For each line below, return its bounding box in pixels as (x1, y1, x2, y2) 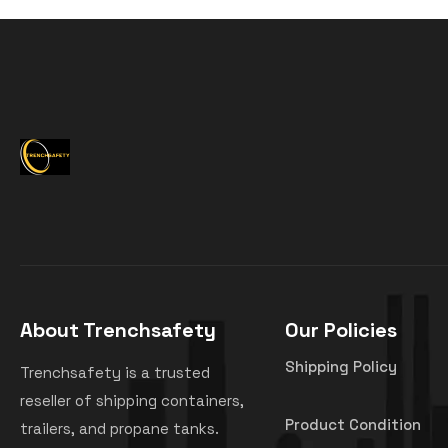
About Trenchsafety (20, 316, 216, 343)
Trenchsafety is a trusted (20, 362, 210, 382)
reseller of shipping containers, (20, 390, 244, 410)
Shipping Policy (284, 356, 397, 376)
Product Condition (284, 414, 421, 434)
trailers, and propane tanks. (20, 418, 219, 438)
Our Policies (284, 316, 397, 343)
